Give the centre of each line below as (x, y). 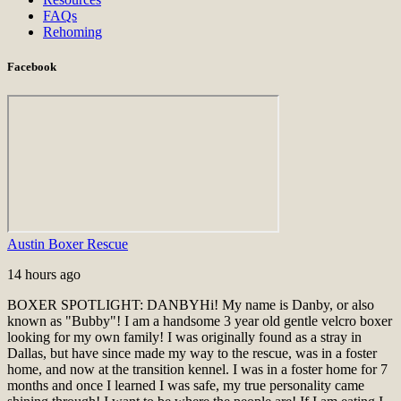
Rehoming (73, 32)
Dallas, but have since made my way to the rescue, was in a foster (192, 353)
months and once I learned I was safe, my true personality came (186, 385)
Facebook (32, 67)
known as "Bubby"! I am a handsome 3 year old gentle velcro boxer (200, 320)
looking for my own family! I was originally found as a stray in (184, 337)
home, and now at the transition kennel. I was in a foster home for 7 (197, 369)
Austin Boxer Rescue (68, 243)
